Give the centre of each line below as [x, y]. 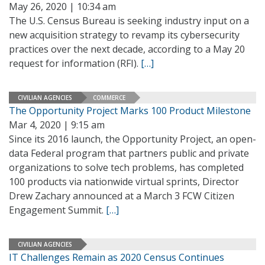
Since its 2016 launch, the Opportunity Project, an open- [132, 139]
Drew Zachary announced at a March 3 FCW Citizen [122, 196]
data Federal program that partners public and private [129, 153]
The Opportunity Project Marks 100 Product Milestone [130, 111]
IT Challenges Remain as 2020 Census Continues [117, 257]
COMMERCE [109, 97]
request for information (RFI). [75, 63]
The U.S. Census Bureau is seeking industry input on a [129, 21]
